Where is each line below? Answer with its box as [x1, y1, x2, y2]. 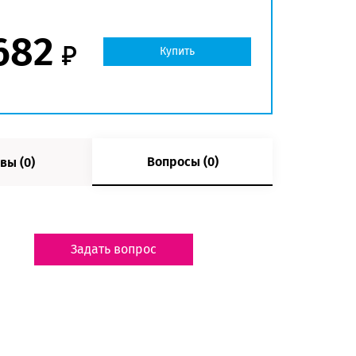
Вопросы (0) [146, 153, 219, 169]
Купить [160, 44, 195, 58]
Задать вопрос [71, 242, 157, 257]
